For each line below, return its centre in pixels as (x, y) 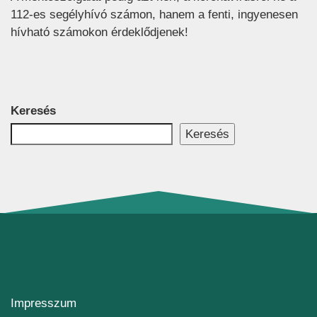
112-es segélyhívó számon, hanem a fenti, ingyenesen (154, 14)
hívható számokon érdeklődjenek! (99, 32)
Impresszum (44, 304)
